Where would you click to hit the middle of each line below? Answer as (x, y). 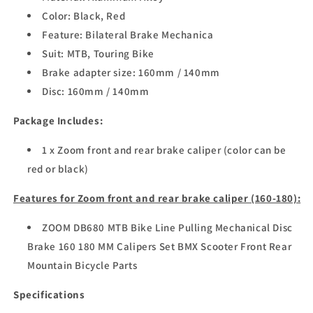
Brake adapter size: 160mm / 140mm (131, 73)
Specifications (49, 295)
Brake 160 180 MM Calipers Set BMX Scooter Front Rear (160, 247)
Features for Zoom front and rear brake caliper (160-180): (157, 198)
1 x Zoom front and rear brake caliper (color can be (164, 150)
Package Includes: (58, 121)
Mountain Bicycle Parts (82, 265)
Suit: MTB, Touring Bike (98, 54)
